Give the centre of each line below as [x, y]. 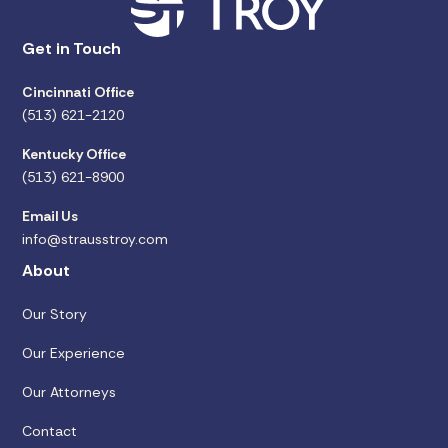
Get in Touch [72, 49]
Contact [50, 431]
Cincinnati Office [78, 92]
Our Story [55, 314]
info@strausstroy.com [95, 239]
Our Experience [74, 353]
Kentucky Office [74, 154]
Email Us [50, 216]
